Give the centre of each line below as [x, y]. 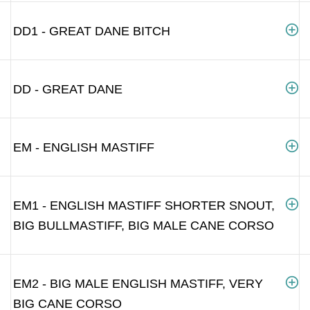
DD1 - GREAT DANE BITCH [92, 31]
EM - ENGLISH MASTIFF [84, 147]
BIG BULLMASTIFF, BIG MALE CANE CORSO [144, 225]
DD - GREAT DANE [68, 89]
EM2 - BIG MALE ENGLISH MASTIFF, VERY [138, 283]
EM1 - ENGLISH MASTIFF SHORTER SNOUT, [144, 205]
